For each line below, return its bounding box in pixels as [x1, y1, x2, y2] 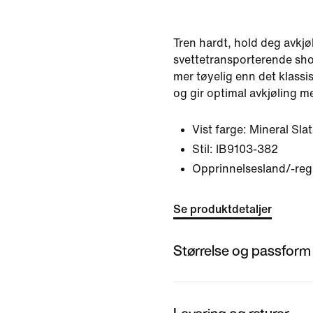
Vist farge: [192, 124, 247, 136]
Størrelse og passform [173, 240, 311, 261]
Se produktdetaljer [173, 203, 272, 215]
